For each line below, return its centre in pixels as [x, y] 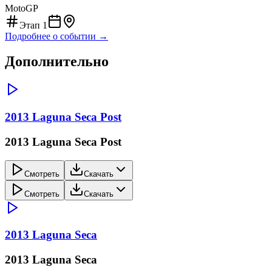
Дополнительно [57, 62]
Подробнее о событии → [56, 36]
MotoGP [22, 8]
